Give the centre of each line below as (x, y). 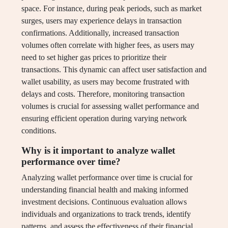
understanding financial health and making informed (105, 190)
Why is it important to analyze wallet (98, 151)
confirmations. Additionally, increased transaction (100, 33)
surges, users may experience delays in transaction (102, 21)
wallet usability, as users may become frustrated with (105, 82)
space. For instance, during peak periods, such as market (111, 9)
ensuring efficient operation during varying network (104, 119)
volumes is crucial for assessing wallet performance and (110, 106)
